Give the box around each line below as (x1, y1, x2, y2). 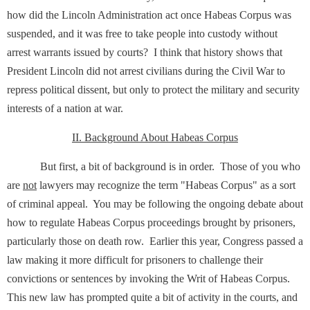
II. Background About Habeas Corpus (72, 131, 238, 143)
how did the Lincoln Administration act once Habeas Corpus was (7, 9, 291, 21)
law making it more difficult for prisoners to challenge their (7, 254, 263, 266)
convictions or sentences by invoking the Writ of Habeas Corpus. (7, 273, 293, 284)
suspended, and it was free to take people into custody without (7, 28, 277, 39)
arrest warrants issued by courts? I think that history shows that (7, 46, 282, 58)
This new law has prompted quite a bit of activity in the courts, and (7, 291, 298, 303)
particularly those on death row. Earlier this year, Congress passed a (7, 235, 303, 247)
